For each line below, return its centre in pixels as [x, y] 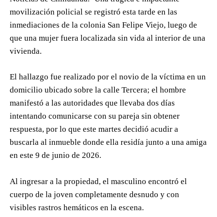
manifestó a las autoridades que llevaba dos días [92, 103]
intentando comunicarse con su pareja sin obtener [95, 116]
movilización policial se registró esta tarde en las [93, 12]
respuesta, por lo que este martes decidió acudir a [94, 129]
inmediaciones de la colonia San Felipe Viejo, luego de [103, 25]
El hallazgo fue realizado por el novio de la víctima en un [108, 77]
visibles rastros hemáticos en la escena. [77, 207]
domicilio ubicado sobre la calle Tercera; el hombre [98, 90]
